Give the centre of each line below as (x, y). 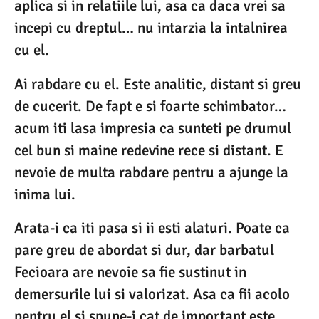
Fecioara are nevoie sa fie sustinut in (130, 272)
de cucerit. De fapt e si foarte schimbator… (150, 106)
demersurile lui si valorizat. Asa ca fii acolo (152, 294)
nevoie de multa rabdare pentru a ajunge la (151, 172)
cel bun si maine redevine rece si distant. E (149, 150)
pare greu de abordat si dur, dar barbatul (144, 250)
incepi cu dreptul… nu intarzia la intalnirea (151, 28)
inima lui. (45, 194)
